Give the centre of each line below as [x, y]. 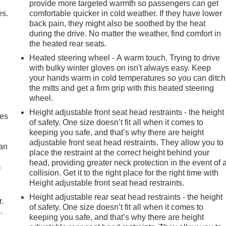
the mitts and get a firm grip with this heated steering [122, 88]
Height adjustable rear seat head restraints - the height [126, 197]
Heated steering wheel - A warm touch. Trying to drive [125, 58]
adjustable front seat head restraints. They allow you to [127, 142]
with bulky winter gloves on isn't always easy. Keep [120, 68]
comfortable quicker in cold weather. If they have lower [126, 13]
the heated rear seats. [68, 43]
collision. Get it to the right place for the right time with [124, 173]
